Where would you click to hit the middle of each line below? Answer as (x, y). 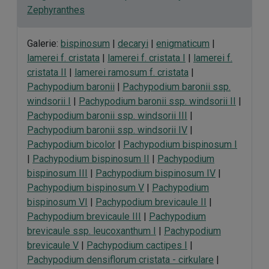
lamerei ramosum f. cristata (131, 72)
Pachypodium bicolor (71, 144)
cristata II (47, 72)
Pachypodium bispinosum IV (156, 173)
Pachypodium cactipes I (137, 245)
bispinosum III (57, 173)
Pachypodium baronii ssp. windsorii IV (107, 130)
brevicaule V (53, 245)
